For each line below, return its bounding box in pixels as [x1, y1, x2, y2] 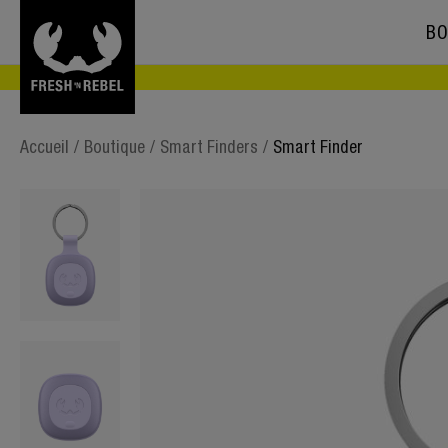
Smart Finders [160, 137, 258, 157]
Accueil [20, 137, 69, 157]
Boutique [84, 137, 145, 157]
